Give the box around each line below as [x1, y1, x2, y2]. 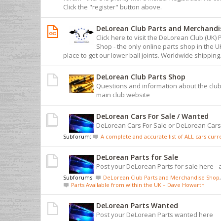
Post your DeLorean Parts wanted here [96, 210, 213, 219]
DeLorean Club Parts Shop [96, 72, 185, 81]
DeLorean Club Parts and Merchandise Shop [103, 173, 220, 181]
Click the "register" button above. [63, 2, 162, 11]
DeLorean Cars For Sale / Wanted [96, 111, 209, 121]
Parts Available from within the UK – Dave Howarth [71, 181, 205, 188]
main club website [96, 90, 150, 99]
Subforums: [63, 173, 95, 181]
